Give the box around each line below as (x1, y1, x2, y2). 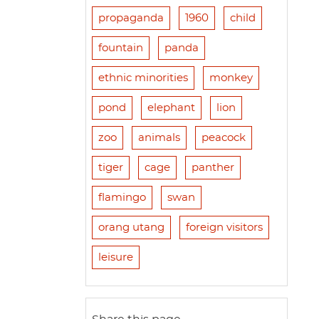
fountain (98, 43, 143, 54)
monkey (209, 73, 253, 84)
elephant (147, 103, 195, 114)
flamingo (98, 192, 146, 204)
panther (191, 162, 234, 174)
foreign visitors (185, 222, 263, 234)
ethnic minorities (98, 73, 188, 84)
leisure (98, 252, 133, 263)
